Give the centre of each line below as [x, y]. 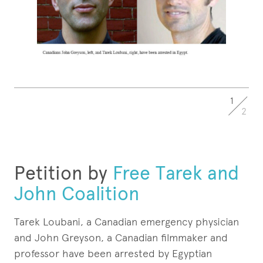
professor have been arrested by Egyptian [113, 253]
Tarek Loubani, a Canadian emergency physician [127, 222]
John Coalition [77, 194]
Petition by [61, 173]
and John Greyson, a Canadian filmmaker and [121, 237]
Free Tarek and [173, 173]
